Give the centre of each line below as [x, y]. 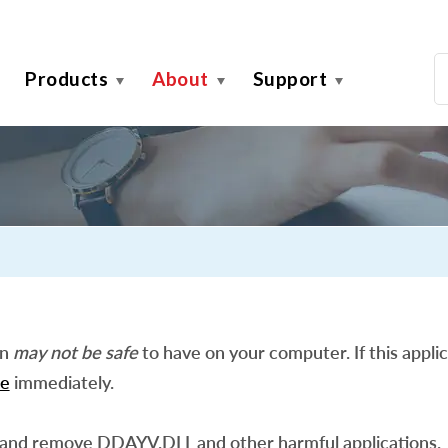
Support [289, 78]
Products [66, 78]
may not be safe [75, 352]
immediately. [61, 382]
